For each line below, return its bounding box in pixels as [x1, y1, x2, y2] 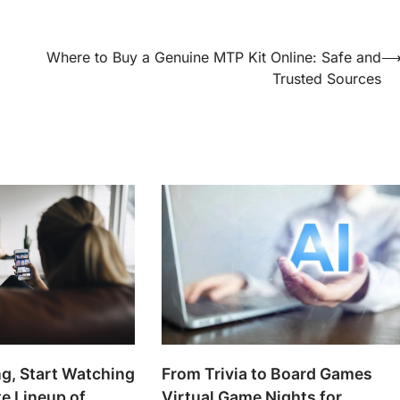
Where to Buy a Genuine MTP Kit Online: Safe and [46, 47, 381, 66]
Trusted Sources [272, 69, 381, 87]
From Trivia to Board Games [162, 364, 373, 384]
